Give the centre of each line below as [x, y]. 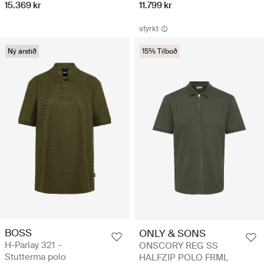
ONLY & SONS [172, 233]
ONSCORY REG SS [179, 245]
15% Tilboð [160, 52]
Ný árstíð [22, 52]
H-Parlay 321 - [33, 245]
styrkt [149, 29]
